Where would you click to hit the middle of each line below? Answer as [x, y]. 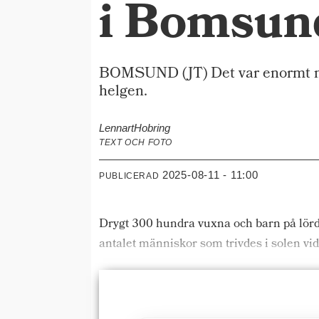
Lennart [117, 128]
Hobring [152, 128]
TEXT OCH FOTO [136, 143]
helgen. [124, 93]
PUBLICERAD [129, 176]
